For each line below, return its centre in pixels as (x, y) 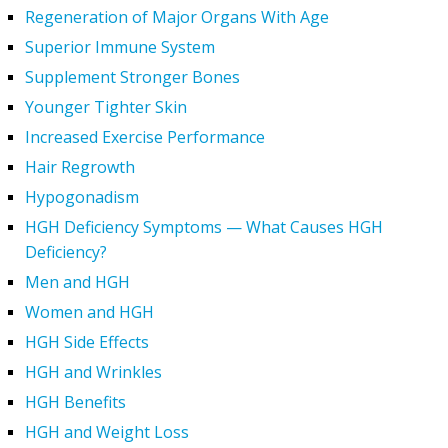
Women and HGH (89, 312)
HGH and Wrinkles (93, 372)
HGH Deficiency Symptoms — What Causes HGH (204, 227)
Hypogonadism (82, 197)
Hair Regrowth (80, 167)
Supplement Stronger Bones (132, 77)
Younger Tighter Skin (106, 107)
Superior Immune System (120, 47)
